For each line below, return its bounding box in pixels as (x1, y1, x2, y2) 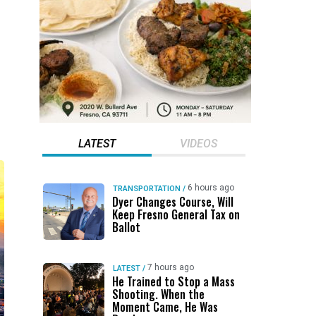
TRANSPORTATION (112, 184, 181, 193)
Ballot (111, 219, 140, 236)
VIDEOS (179, 137, 217, 150)
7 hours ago (147, 262, 194, 272)
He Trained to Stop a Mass (111, 273, 235, 290)
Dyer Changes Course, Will (111, 193, 233, 210)
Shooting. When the (111, 286, 205, 303)
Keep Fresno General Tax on (111, 206, 240, 223)
